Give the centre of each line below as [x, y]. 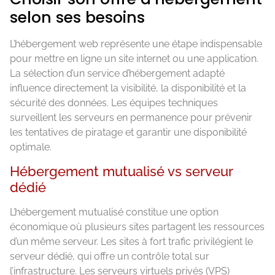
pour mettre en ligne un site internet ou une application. [134, 58]
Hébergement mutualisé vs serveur [121, 172]
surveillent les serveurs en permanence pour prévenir [131, 117]
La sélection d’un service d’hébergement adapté [117, 73]
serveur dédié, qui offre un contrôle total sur [110, 257]
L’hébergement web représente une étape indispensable [136, 44]
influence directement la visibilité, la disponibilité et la [128, 88]
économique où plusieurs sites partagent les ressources [137, 227]
